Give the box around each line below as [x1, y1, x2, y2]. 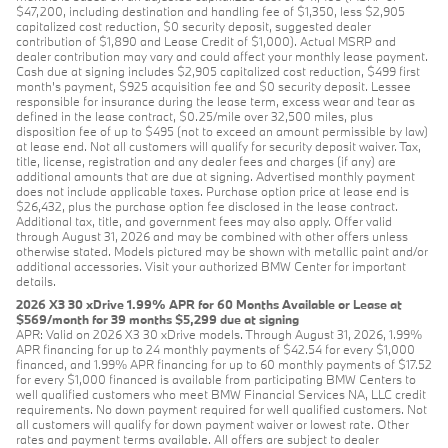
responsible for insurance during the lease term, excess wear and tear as [16, 93, 415, 110]
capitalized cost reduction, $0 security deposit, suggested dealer [16, 18, 371, 35]
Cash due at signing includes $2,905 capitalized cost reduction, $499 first [16, 63, 420, 80]
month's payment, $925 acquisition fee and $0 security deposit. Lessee [16, 78, 411, 95]
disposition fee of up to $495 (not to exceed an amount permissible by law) [16, 123, 428, 140]
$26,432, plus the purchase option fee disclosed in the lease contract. [16, 198, 398, 215]
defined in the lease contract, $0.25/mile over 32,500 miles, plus [16, 108, 373, 125]
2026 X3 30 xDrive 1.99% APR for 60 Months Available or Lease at [16, 296, 402, 313]
